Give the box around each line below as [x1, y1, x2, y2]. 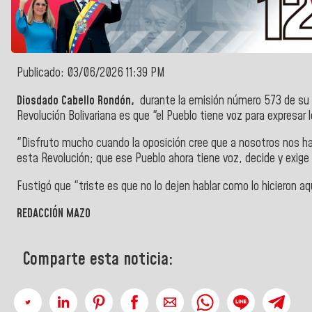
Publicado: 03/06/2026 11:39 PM [17, 65, 165, 82]
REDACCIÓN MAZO [17, 205, 91, 223]
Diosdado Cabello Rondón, [17, 92, 137, 109]
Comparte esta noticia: [22, 247, 173, 272]
